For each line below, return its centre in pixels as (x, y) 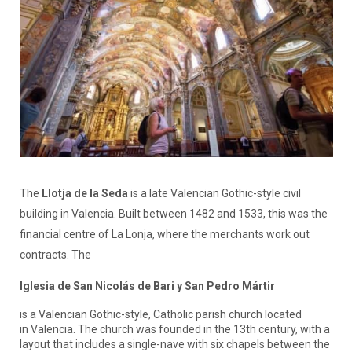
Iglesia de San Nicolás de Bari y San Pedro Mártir (147, 286)
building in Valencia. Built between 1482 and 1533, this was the (173, 214)
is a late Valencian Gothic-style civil (214, 194)
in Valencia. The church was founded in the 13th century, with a (174, 330)
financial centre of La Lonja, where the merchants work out (164, 235)
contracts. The (55, 255)
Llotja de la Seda (84, 194)
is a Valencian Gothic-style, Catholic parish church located (160, 315)
